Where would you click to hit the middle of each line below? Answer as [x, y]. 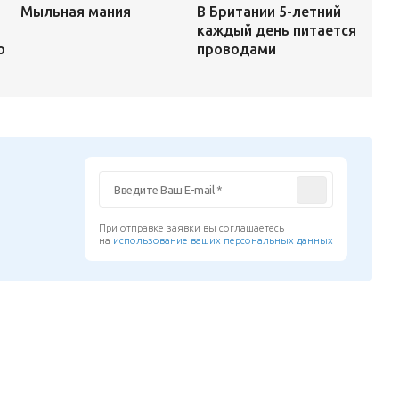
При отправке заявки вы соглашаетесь [192, 228]
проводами [236, 49]
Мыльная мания [75, 12]
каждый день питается [276, 30]
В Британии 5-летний [269, 11]
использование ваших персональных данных [224, 240]
